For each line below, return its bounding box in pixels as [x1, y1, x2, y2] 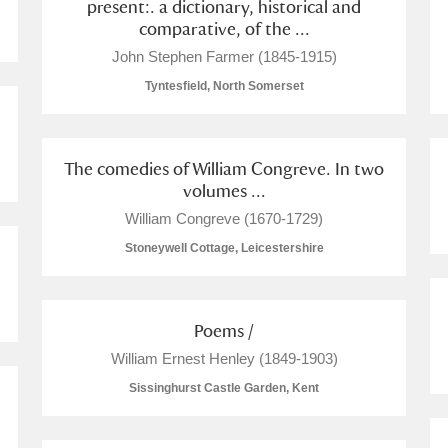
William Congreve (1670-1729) [125, 210, 323, 227]
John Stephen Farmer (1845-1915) [111, 48, 337, 65]
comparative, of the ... [138, 18, 310, 39]
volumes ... [182, 180, 266, 201]
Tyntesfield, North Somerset [144, 79, 304, 93]
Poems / [194, 320, 254, 341]
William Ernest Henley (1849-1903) [110, 350, 338, 367]
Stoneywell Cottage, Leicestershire [124, 241, 324, 255]
